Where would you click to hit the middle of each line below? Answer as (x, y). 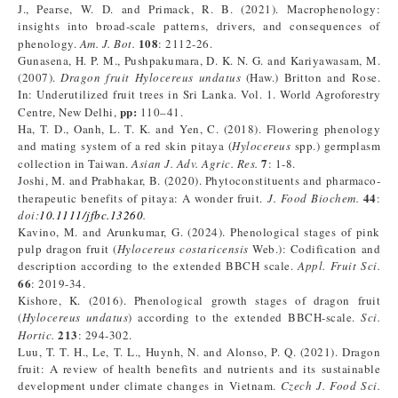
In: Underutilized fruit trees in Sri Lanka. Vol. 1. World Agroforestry (199, 94)
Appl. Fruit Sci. (339, 266)
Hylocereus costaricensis (183, 249)
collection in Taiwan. (75, 163)
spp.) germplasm (336, 146)
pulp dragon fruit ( (68, 249)
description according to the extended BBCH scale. (158, 266)
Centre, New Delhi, (69, 112)
